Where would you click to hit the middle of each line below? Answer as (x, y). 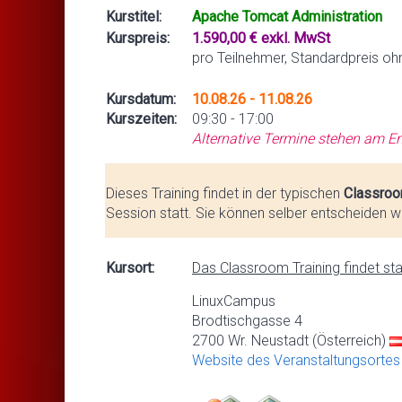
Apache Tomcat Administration (287, 16)
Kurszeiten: (141, 118)
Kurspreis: (138, 38)
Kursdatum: (148, 99)
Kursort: (130, 267)
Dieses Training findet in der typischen (225, 193)
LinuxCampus (234, 301)
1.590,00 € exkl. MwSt (261, 38)
